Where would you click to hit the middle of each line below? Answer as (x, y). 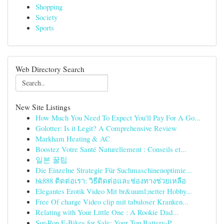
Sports (45, 27)
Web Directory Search (50, 69)
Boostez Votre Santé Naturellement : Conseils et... (111, 149)
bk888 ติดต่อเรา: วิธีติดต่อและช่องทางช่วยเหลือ (111, 180)
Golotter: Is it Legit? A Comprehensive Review (106, 128)
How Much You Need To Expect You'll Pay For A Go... (118, 117)
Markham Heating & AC (73, 138)
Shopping (49, 6)
